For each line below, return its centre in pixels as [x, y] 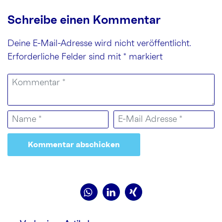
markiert [144, 57]
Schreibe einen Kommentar [84, 21]
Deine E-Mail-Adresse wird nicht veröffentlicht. [99, 44]
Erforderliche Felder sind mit [65, 57]
